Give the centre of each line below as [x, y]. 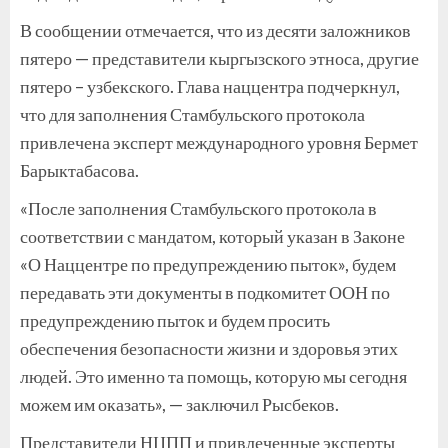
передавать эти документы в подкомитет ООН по [205, 292]
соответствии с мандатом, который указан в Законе [212, 236]
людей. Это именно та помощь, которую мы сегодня [213, 376]
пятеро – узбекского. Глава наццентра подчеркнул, [210, 86]
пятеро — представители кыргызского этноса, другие [219, 58]
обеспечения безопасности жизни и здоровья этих [209, 348]
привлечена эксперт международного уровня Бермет [219, 142]
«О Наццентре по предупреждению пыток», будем [208, 264]
